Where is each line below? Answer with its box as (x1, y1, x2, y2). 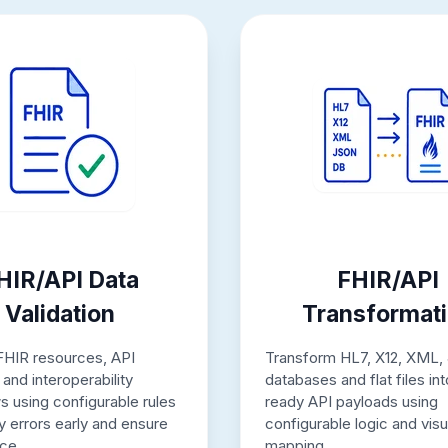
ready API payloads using (265, 391, 438, 411)
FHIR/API (337, 265, 439, 294)
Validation (5, 299, 115, 328)
